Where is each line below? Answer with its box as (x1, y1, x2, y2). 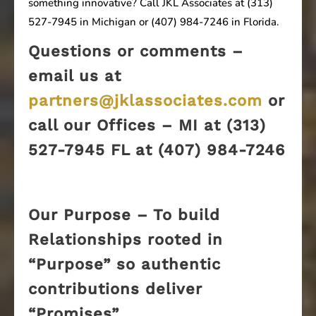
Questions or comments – (28, 42, 243, 60)
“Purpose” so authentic (28, 255, 221, 273)
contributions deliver (28, 279, 202, 298)
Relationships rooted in (28, 230, 223, 248)
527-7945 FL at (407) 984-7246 (28, 140, 285, 159)
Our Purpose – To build (28, 205, 220, 224)
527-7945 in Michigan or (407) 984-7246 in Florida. (28, 14, 279, 29)
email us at (28, 66, 121, 85)
